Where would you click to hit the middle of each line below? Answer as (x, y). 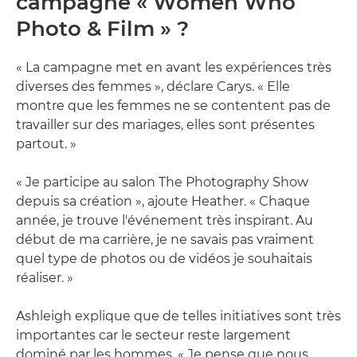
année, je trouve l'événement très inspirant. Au (165, 220)
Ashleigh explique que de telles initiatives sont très (178, 316)
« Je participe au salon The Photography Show (162, 182)
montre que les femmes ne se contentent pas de (173, 105)
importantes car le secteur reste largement (153, 335)
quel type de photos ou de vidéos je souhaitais (164, 258)
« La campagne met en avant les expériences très (174, 67)
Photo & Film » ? (102, 28)
